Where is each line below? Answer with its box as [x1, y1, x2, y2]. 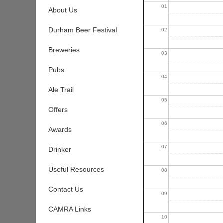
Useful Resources [48, 165, 104, 173]
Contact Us [48, 185, 83, 193]
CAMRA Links [48, 205, 91, 213]
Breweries [48, 46, 80, 54]
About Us [48, 6, 77, 14]
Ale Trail [48, 86, 74, 94]
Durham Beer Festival [48, 26, 117, 34]
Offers [48, 106, 68, 113]
